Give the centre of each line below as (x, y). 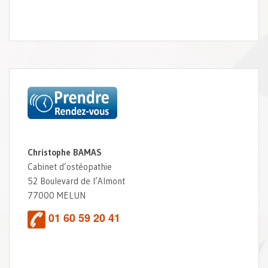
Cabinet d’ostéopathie (70, 166)
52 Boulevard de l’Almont (76, 181)
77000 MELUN (57, 195)
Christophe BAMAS (65, 152)
